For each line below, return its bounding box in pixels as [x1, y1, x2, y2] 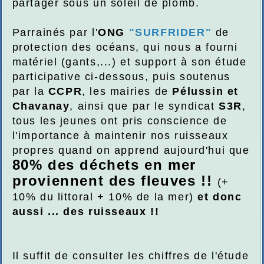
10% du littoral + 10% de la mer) [12, 191, 198, 203]
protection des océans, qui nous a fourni [12, 41, 238, 54]
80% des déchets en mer [12, 157, 196, 173]
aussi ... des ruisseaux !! [12, 206, 160, 218]
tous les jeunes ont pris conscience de [12, 115, 227, 127]
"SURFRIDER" [128, 27, 212, 39]
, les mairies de [82, 85, 173, 98]
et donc [197, 191, 242, 203]
